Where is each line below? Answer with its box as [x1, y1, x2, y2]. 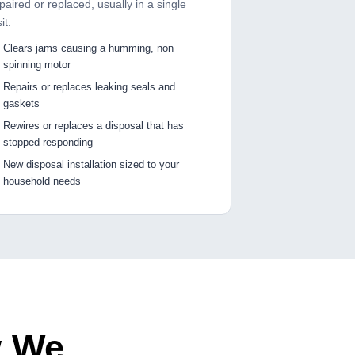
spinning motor [3, 59, 71, 71]
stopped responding [3, 136, 94, 149]
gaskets [3, 97, 40, 110]
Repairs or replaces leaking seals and [3, 81, 176, 94]
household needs [3, 175, 82, 188]
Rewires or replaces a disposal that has [3, 120, 185, 132]
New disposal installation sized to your [3, 158, 180, 171]
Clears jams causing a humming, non [3, 42, 174, 55]
